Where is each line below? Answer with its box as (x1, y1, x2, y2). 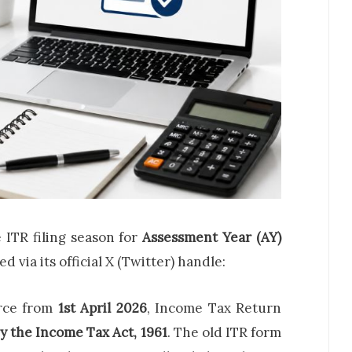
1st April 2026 (57, 299, 147, 317)
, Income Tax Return (146, 299, 281, 317)
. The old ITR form (167, 323, 282, 341)
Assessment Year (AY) (142, 229, 282, 247)
